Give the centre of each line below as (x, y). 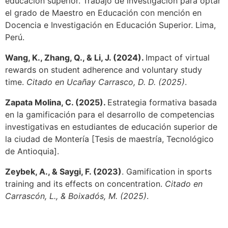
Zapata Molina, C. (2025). (56, 103)
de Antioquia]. (32, 151)
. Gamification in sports (167, 172)
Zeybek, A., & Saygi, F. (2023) (63, 172)
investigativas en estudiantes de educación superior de (111, 127)
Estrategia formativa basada (162, 103)
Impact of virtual (178, 58)
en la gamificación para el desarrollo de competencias (110, 115)
